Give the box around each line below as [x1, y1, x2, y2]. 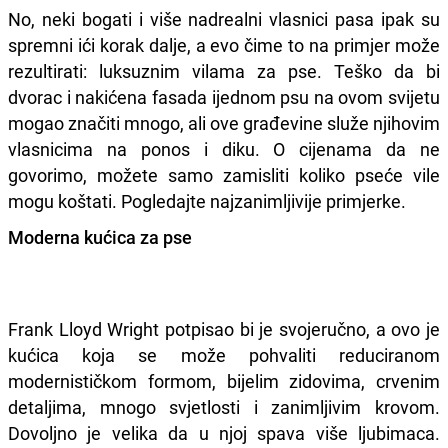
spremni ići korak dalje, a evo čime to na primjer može [8, 32, 440, 57]
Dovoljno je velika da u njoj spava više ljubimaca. [8, 420, 440, 445]
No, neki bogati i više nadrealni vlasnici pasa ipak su [8, 6, 440, 31]
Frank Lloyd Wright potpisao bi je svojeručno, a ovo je [8, 316, 440, 341]
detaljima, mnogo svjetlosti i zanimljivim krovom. [8, 394, 440, 419]
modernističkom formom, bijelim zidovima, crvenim [8, 368, 440, 393]
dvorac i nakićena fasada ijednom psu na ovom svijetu [8, 84, 440, 109]
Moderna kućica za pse [8, 224, 192, 249]
